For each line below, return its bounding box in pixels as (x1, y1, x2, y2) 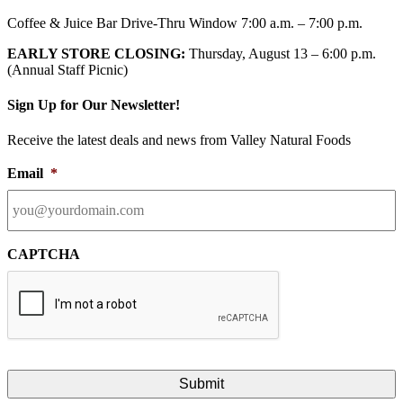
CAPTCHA (7, 246, 80, 263)
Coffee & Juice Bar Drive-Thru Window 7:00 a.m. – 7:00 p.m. (7, 14, 363, 31)
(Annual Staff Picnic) (7, 61, 128, 77)
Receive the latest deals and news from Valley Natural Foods (7, 132, 351, 148)
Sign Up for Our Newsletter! (7, 97, 180, 113)
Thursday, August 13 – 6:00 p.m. (185, 45, 376, 61)
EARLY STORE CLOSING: (7, 45, 185, 61)
